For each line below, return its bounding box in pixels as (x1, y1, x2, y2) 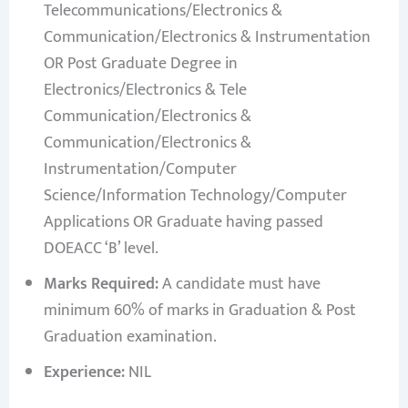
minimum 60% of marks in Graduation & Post (43, 297, 356, 325)
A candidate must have (158, 270, 321, 299)
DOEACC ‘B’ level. (43, 235, 158, 263)
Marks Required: (43, 270, 158, 299)
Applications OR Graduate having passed (43, 209, 323, 237)
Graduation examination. (43, 323, 217, 352)
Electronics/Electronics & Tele (43, 76, 247, 105)
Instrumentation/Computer (43, 156, 237, 184)
